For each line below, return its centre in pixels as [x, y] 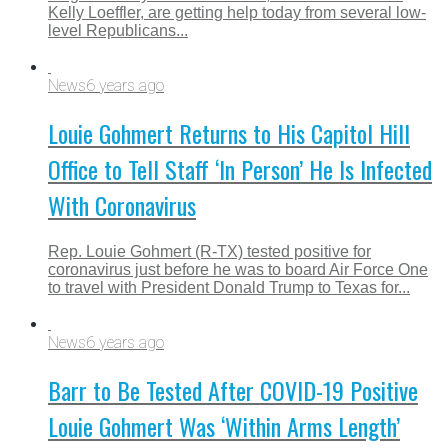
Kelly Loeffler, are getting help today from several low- [237, 12]
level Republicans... [118, 30]
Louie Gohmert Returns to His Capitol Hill [229, 132]
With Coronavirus [122, 204]
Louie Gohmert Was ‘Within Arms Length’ [224, 425]
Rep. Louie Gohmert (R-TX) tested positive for [209, 251]
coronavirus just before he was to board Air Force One [238, 269]
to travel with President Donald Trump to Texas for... [229, 287]
